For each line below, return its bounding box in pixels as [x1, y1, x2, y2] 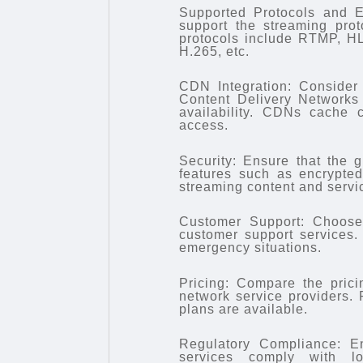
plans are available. [179, 301, 309, 316]
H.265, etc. [179, 44, 250, 58]
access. [179, 118, 229, 133]
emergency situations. [179, 241, 322, 255]
